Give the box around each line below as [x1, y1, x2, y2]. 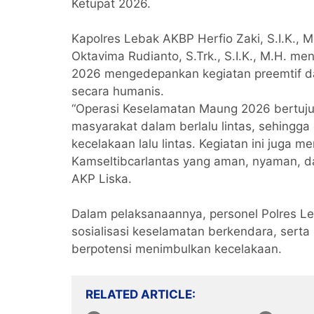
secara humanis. [71, 84, 164, 98]
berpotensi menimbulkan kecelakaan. [71, 242, 282, 256]
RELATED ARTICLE [86, 287, 192, 301]
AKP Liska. [71, 172, 132, 186]
